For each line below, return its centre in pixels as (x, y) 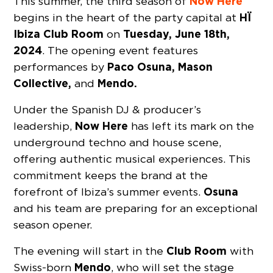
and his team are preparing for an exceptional (136, 208)
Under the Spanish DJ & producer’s (108, 110)
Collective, (44, 83)
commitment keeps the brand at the (111, 175)
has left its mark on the (191, 126)
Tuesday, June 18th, (177, 34)
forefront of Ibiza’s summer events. (109, 192)
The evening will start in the (90, 251)
